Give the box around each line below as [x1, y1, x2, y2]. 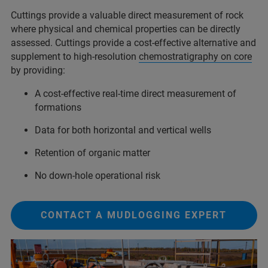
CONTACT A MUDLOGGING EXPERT [41, 209, 227, 221]
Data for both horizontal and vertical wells [35, 124, 211, 136]
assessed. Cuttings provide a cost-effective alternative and [11, 37, 256, 48]
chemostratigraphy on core [139, 51, 252, 62]
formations [35, 102, 81, 113]
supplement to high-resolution [11, 51, 139, 62]
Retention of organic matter [35, 147, 150, 159]
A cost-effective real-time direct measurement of [35, 88, 236, 99]
